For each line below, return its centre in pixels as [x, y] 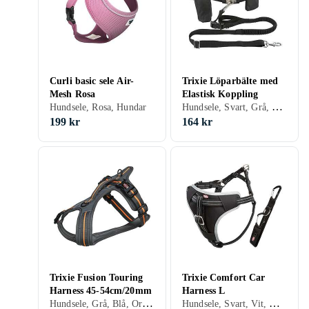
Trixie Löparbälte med [230, 81]
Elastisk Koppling [220, 94]
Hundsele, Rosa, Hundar [98, 107]
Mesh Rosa [73, 94]
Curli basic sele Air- [92, 81]
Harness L [204, 291]
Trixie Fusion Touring [96, 278]
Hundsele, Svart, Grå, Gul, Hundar [278, 107]
